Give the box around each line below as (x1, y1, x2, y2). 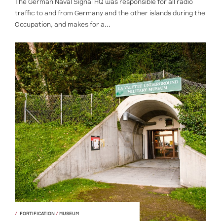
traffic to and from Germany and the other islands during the (15, 9, 205, 17)
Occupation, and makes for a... (15, 21, 110, 28)
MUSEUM (58, 211, 79, 216)
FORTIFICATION (20, 211, 56, 216)
